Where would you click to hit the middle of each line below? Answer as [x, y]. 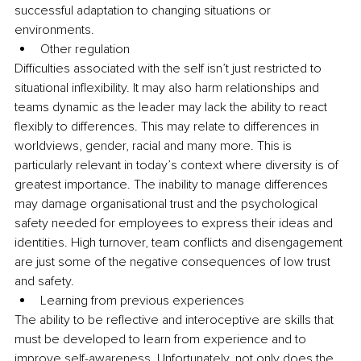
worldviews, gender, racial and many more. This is [155, 145]
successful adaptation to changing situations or [144, 10]
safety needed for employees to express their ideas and [175, 223]
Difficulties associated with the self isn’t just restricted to [170, 68]
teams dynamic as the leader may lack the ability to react [172, 107]
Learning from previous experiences [144, 300]
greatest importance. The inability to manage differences [173, 184]
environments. [54, 29]
